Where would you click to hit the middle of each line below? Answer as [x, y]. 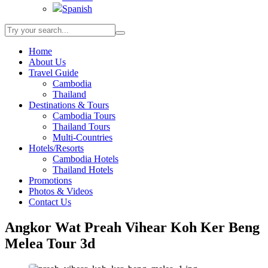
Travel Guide [54, 72]
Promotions [50, 180]
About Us [47, 62]
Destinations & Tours [69, 105]
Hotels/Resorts [56, 148]
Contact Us [50, 202]
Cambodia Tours [84, 115]
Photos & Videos [61, 191]
